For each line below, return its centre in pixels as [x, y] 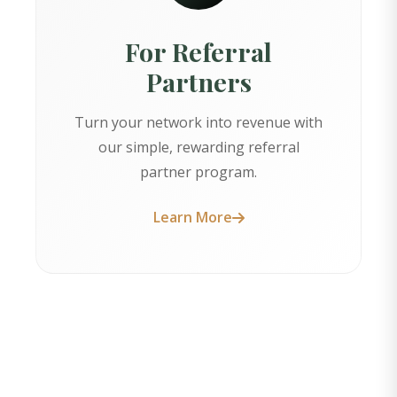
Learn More [192, 218]
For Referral [198, 52]
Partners [198, 82]
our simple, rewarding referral [198, 148]
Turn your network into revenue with [198, 123]
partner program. [198, 172]
